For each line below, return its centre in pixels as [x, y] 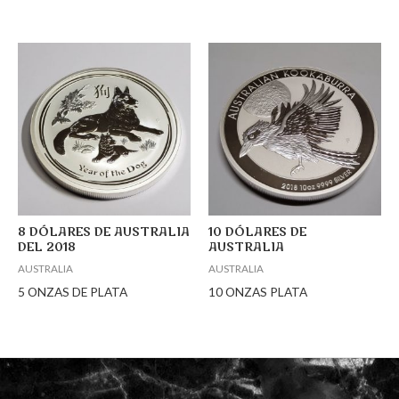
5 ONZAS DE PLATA [73, 291]
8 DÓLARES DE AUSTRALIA [104, 233]
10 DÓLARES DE [257, 233]
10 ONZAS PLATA [258, 291]
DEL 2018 [47, 248]
